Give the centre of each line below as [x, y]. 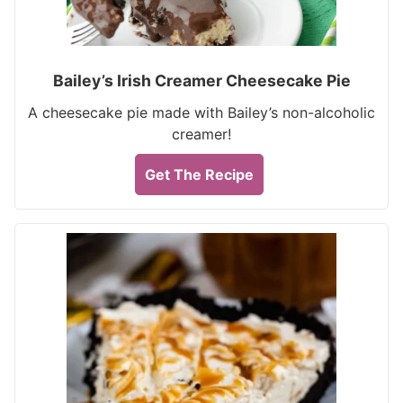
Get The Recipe [199, 175]
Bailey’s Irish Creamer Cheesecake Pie [201, 81]
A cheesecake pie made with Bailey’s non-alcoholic [201, 112]
